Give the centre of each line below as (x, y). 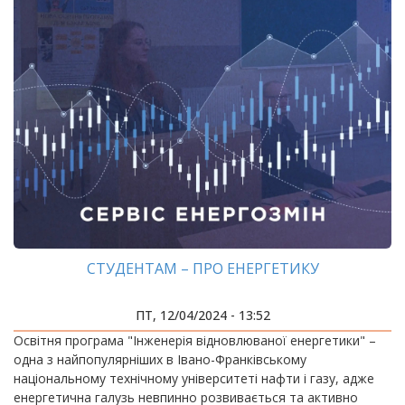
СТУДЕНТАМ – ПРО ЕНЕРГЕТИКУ (202, 268)
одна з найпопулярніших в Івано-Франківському (160, 359)
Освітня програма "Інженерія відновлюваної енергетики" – (195, 340)
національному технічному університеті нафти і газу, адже (194, 378)
